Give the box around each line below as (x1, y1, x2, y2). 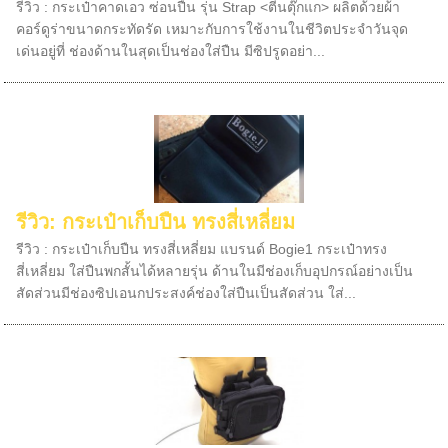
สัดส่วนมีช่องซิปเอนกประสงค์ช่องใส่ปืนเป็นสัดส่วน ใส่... (16, 285, 357, 301)
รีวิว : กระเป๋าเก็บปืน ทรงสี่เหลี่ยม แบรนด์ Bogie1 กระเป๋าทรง (16, 241, 388, 257)
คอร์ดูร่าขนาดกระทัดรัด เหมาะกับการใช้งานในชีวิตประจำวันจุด (16, 21, 409, 37)
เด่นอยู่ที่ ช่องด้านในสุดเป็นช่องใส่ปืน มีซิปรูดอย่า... (16, 43, 326, 59)
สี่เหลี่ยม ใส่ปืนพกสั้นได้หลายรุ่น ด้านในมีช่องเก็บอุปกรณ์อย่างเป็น (16, 263, 414, 279)
